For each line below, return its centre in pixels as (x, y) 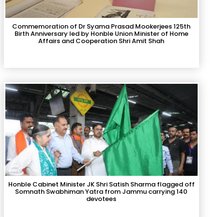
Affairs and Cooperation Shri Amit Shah (101, 41)
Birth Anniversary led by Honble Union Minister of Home (101, 34)
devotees (101, 199)
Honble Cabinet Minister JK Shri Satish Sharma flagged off (101, 184)
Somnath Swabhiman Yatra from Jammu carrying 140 (101, 192)
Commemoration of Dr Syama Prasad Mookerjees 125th (101, 26)
